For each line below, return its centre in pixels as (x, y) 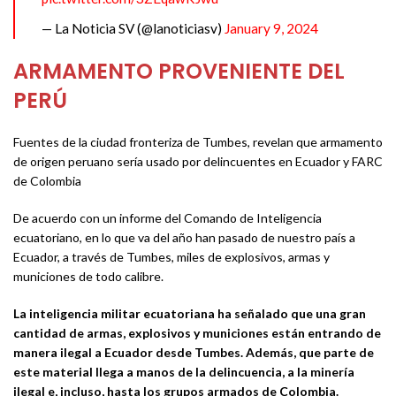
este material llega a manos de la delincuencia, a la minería (184, 372)
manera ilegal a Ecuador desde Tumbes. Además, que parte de (194, 353)
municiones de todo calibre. (88, 277)
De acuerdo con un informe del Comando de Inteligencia (168, 218)
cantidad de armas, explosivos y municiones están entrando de (197, 333)
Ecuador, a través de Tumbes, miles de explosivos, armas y (171, 257)
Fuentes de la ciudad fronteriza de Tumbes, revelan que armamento (198, 142)
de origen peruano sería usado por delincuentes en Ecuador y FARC (198, 162)
